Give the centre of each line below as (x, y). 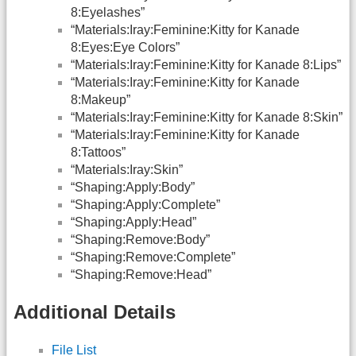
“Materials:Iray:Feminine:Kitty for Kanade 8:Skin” (207, 117)
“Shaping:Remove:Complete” (153, 257)
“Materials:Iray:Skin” (127, 169)
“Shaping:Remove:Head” (141, 274)
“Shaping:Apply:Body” (133, 187)
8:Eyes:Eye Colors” (125, 47)
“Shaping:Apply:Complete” (145, 204)
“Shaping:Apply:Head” (133, 222)
